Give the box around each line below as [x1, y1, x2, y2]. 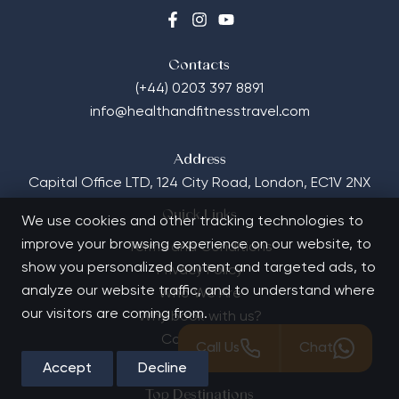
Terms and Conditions [126, 240, 273, 256]
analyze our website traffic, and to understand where [21, 284, 375, 298]
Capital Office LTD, [28, 176, 157, 191]
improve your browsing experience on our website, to [21, 238, 371, 252]
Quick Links [162, 208, 237, 224]
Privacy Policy [156, 264, 243, 279]
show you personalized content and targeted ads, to [21, 261, 376, 275]
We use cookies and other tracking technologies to [21, 215, 363, 229]
